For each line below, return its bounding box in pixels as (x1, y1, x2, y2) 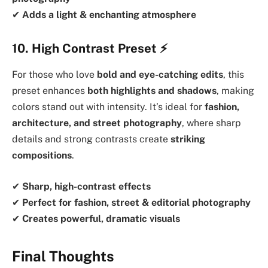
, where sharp (182, 117, 240, 129)
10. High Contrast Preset (12, 41, 157, 56)
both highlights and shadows (87, 85, 217, 97)
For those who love (12, 69, 97, 81)
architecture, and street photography (12, 117, 182, 129)
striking (170, 133, 205, 145)
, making (217, 85, 254, 97)
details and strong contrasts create (12, 133, 170, 145)
